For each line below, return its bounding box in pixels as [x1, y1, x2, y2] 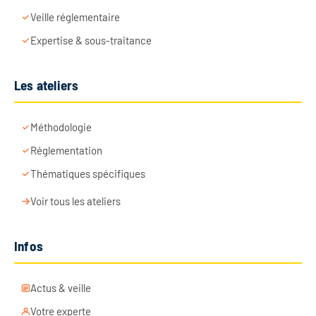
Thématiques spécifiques [30, 167, 145, 181]
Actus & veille [30, 281, 91, 295]
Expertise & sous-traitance [30, 34, 152, 47]
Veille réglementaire [30, 11, 120, 24]
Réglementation [30, 144, 102, 157]
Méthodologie [30, 121, 92, 134]
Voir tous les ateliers [30, 195, 121, 208]
